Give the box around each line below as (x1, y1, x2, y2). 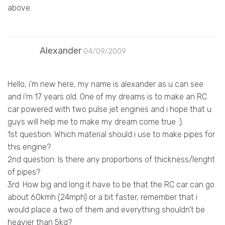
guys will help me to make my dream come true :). (8, 117, 183, 127)
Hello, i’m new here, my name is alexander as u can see (8, 79, 203, 89)
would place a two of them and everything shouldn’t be (8, 204, 205, 214)
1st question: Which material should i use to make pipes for (8, 129, 215, 139)
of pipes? (8, 167, 40, 177)
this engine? (8, 142, 51, 152)
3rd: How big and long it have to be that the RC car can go (8, 179, 214, 189)
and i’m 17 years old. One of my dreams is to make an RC (8, 91, 207, 101)
